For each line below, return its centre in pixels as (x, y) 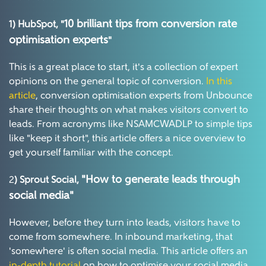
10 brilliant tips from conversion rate (151, 25)
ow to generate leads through (167, 180)
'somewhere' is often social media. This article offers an (128, 252)
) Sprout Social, (48, 181)
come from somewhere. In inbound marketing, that (121, 238)
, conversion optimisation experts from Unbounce (144, 96)
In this (219, 82)
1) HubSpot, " (37, 25)
